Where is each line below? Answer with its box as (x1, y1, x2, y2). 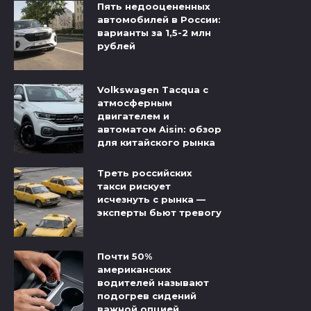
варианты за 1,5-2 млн (97, 27, 211, 39)
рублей (97, 40, 135, 52)
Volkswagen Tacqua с (97, 84, 208, 96)
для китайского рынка (97, 137, 215, 149)
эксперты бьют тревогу (97, 207, 221, 219)
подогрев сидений (97, 290, 196, 302)
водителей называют (97, 277, 209, 289)
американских (97, 264, 171, 276)
